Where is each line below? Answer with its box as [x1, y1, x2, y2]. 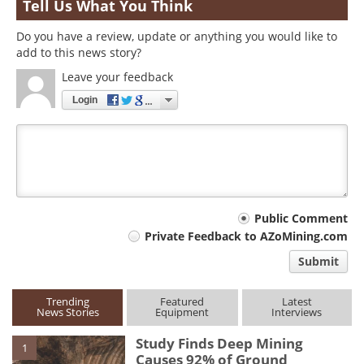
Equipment [155, 304, 210, 319]
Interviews [271, 304, 323, 319]
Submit [298, 253, 339, 269]
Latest [281, 293, 312, 309]
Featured [160, 293, 205, 309]
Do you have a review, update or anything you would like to [16, 28, 337, 44]
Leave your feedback [62, 69, 173, 84]
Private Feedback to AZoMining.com [145, 227, 348, 244]
